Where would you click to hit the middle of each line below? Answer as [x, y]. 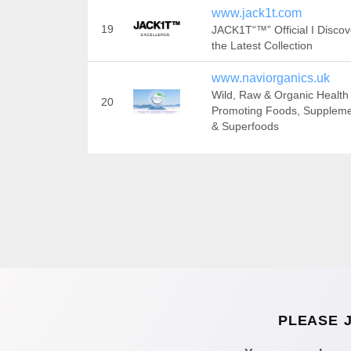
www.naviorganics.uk [270, 78]
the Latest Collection [262, 45]
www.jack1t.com [256, 13]
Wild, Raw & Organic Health [280, 95]
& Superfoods [245, 126]
